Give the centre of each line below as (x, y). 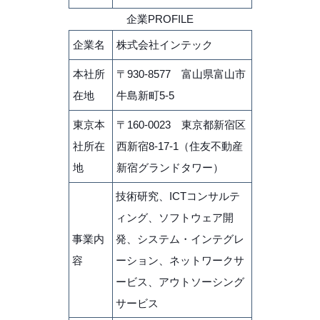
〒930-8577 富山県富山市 (181, 74)
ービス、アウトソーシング (180, 281)
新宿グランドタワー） (170, 167)
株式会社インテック (164, 44)
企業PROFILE (160, 19)
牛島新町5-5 (145, 95)
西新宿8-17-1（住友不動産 (179, 146)
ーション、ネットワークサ (180, 260)
